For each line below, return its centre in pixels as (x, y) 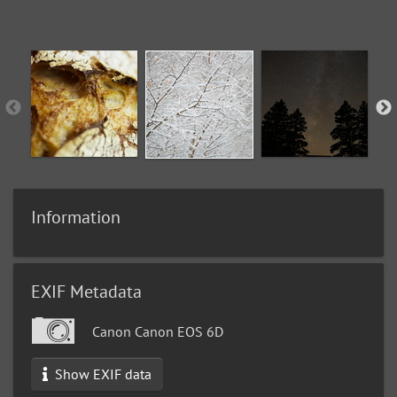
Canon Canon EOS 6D (156, 332)
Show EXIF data (101, 374)
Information (76, 218)
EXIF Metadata (86, 292)
